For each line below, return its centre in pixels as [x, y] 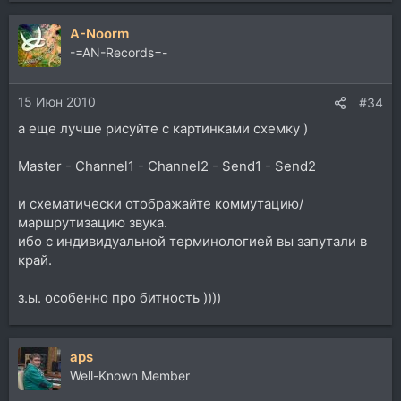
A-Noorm [99, 34]
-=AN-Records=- [119, 52]
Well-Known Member [130, 375]
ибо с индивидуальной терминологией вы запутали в [192, 241]
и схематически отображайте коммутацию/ [161, 203]
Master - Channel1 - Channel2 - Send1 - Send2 [167, 166]
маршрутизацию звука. [93, 222]
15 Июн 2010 [57, 101]
